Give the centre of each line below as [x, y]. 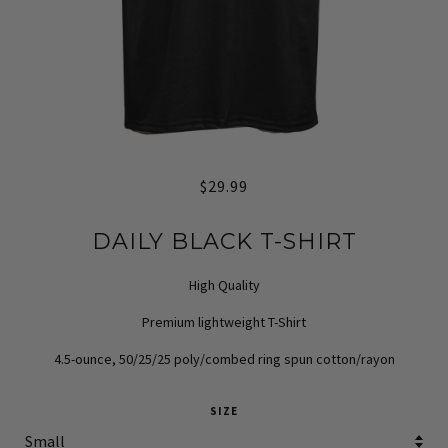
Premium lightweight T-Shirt [224, 321]
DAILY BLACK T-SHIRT [224, 241]
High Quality [224, 284]
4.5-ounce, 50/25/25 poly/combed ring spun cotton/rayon [224, 358]
